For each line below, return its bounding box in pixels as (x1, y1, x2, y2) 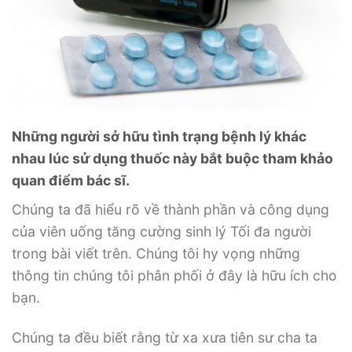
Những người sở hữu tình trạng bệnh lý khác (12, 128, 306, 145)
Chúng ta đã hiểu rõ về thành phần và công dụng (12, 201, 329, 218)
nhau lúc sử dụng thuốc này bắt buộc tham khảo (12, 150, 333, 167)
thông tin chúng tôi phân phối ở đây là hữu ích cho (12, 267, 337, 284)
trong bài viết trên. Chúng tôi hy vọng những (12, 245, 300, 262)
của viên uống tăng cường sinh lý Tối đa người (12, 223, 311, 240)
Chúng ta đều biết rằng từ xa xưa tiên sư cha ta (12, 329, 317, 346)
